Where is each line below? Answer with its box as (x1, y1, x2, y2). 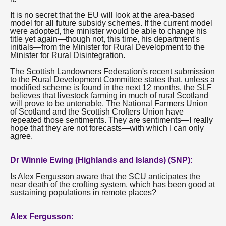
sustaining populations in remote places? (10, 188, 156, 197)
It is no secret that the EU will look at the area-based (10, 11, 195, 19)
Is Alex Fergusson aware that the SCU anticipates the (10, 172, 200, 181)
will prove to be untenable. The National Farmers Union (10, 99, 208, 108)
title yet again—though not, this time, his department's (10, 35, 200, 43)
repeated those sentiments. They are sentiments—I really (10, 116, 213, 124)
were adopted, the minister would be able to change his (10, 27, 207, 35)
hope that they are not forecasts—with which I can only (10, 124, 204, 132)
